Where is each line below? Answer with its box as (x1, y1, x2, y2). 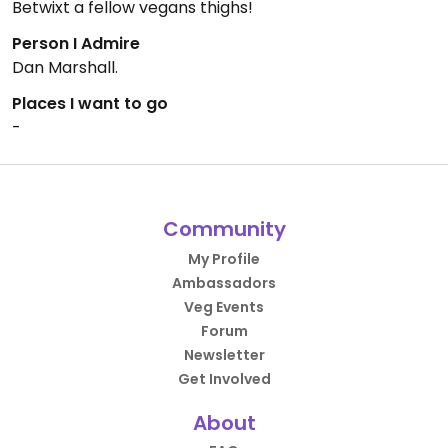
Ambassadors (172, 273, 276, 293)
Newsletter (183, 345, 265, 365)
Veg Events (184, 297, 264, 317)
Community (162, 215, 286, 243)
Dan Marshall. (12, 56, 118, 79)
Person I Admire (12, 32, 140, 55)
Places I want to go (12, 92, 168, 115)
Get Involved (177, 369, 271, 389)
